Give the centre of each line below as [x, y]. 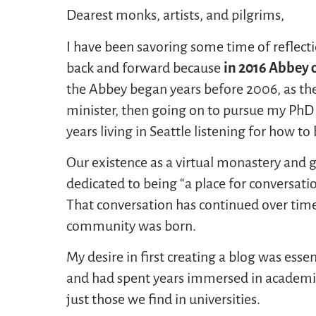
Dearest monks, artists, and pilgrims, [176, 15]
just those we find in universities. [164, 299]
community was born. [132, 226]
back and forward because [145, 67]
